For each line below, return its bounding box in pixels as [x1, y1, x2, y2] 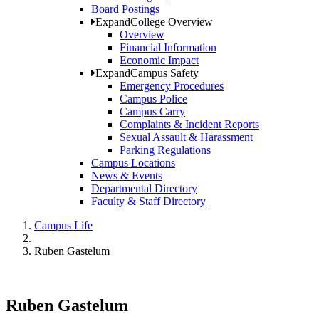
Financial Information [120, 41, 216, 54]
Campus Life [34, 219, 93, 232]
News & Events [91, 169, 162, 182]
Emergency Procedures [120, 80, 224, 93]
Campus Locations [91, 157, 175, 169]
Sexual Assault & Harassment [120, 131, 253, 144]
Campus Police [120, 93, 187, 105]
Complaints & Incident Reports [120, 118, 259, 131]
